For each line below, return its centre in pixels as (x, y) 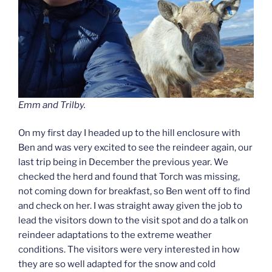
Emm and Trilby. (52, 105)
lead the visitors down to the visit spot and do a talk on (133, 221)
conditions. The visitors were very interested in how (129, 250)
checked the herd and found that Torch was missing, (129, 177)
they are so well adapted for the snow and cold (117, 264)
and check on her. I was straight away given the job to (130, 206)
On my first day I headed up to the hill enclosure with (129, 133)
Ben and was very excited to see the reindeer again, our (135, 148)
